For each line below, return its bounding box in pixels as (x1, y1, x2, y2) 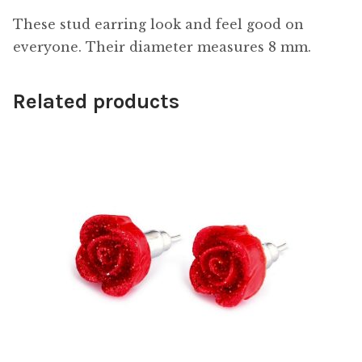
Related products (13, 89, 179, 115)
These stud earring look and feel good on (13, 15, 304, 32)
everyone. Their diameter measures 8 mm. (13, 38, 311, 55)
